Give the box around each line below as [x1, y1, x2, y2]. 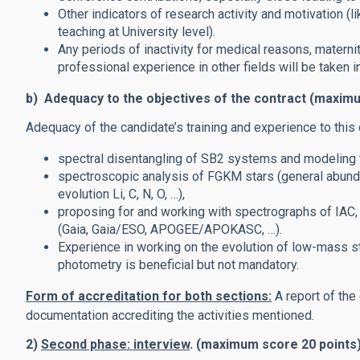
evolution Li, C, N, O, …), [58, 186, 185, 202]
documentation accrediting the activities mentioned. [26, 308, 317, 323]
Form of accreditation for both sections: [26, 288, 272, 304]
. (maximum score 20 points [190, 337, 357, 352]
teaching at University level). [58, 24, 215, 39]
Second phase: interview [41, 337, 190, 352]
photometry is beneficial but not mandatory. [58, 257, 299, 272]
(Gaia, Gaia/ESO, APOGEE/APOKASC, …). [58, 222, 282, 237]
